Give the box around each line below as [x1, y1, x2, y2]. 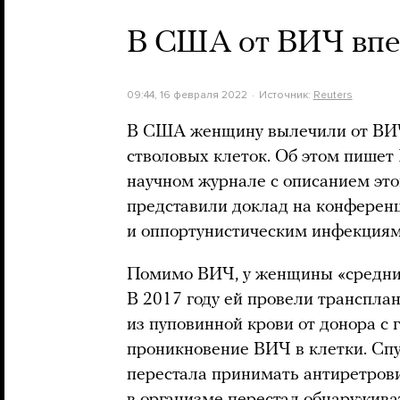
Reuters [312, 88, 353, 101]
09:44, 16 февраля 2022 [127, 88, 247, 101]
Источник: [258, 88, 313, 101]
